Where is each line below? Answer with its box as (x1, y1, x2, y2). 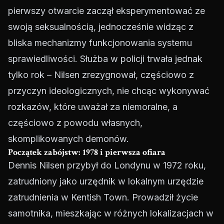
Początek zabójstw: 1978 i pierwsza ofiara (8, 146, 165, 158)
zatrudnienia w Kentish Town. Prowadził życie (8, 192, 198, 203)
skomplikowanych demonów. (8, 133, 129, 144)
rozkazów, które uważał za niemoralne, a (8, 101, 177, 112)
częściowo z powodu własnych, (8, 117, 142, 128)
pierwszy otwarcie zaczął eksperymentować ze (8, 5, 205, 16)
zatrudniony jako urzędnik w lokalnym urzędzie (8, 176, 203, 187)
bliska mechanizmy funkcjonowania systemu (8, 37, 192, 48)
